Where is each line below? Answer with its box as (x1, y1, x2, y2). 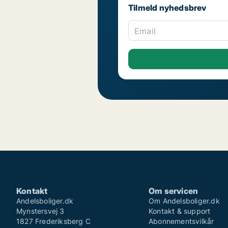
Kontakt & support (149, 207, 211, 216)
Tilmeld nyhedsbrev (128, 3, 207, 13)
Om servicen (149, 186, 198, 196)
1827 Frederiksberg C (16, 217, 91, 226)
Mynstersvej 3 (16, 207, 65, 216)
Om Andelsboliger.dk (149, 196, 220, 206)
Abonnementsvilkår (149, 217, 214, 226)
